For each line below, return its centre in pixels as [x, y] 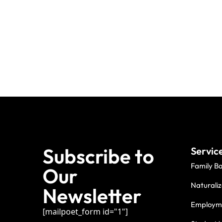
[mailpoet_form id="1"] [85, 212]
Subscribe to [98, 156]
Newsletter [92, 196]
